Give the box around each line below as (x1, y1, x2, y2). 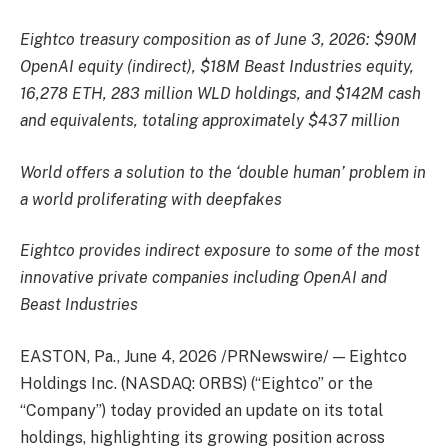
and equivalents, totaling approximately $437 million (20, 111, 400, 131)
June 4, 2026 (124, 346, 217, 366)
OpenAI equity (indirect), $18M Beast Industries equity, (20, 57, 414, 77)
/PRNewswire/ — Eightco (217, 346, 407, 366)
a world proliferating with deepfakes (20, 189, 282, 209)
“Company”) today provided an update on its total (20, 400, 383, 420)
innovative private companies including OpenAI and (20, 268, 387, 288)
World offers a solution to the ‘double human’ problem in (20, 162, 426, 182)
